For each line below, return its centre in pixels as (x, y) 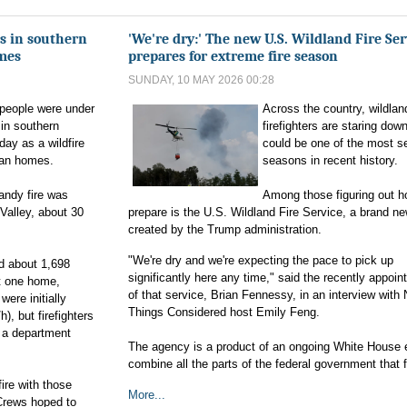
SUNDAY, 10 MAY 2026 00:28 (201, 80)
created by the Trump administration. (225, 229)
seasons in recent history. (330, 160)
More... (147, 395)
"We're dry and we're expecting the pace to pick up (261, 260)
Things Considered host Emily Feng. (224, 312)
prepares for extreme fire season (233, 56)
